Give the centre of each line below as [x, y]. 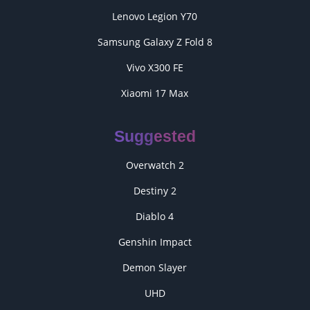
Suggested [155, 136]
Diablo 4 [155, 216]
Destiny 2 [155, 191]
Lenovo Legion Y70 [155, 16]
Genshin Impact [155, 242]
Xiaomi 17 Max [155, 93]
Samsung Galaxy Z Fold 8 [155, 42]
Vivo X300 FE [155, 67]
